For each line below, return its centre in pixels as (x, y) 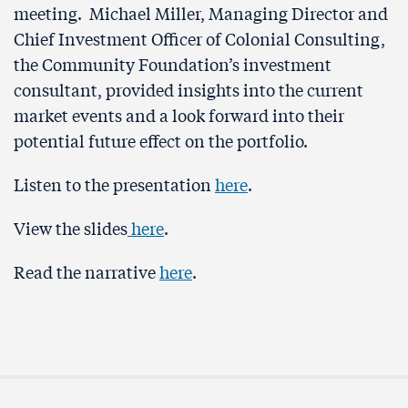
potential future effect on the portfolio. (161, 141)
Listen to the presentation (114, 184)
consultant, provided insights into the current (189, 90)
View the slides (71, 228)
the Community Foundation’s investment (173, 64)
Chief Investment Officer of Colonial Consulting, (199, 39)
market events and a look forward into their (179, 115)
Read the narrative (87, 272)
